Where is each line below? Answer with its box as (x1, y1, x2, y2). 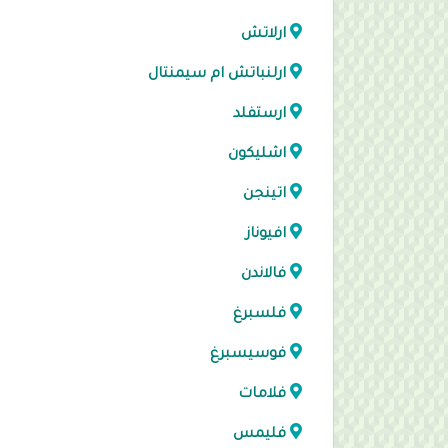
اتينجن (243, 187, 286, 203)
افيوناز (246, 227, 286, 243)
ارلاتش (241, 27, 286, 43)
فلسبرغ (233, 307, 286, 323)
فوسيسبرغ (210, 347, 286, 363)
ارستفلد (233, 107, 286, 123)
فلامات (238, 387, 286, 403)
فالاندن (241, 267, 286, 283)
